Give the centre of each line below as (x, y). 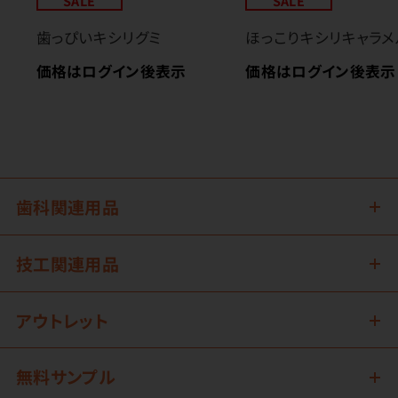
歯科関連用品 (67, 206)
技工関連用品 (67, 263)
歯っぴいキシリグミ (99, 37)
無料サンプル (65, 377)
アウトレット (62, 320)
